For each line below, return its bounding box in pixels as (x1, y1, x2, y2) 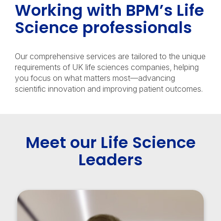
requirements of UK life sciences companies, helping (15, 62, 199, 72)
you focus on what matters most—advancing (15, 73, 175, 83)
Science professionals (15, 16, 192, 38)
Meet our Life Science (25, 131, 196, 153)
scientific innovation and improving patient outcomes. (15, 83, 203, 94)
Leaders (78, 148, 143, 171)
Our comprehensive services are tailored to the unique (15, 51, 206, 61)
